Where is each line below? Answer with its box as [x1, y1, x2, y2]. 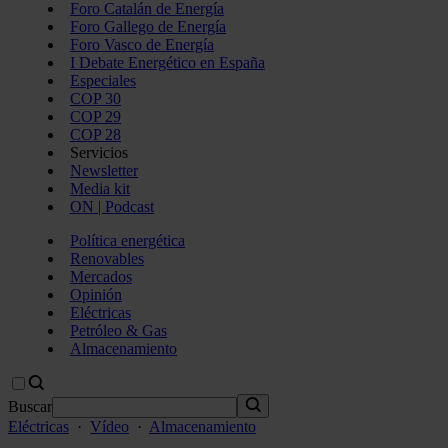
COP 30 [70, 90, 121, 107]
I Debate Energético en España [70, 54, 265, 71]
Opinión [70, 286, 122, 303]
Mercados [70, 268, 132, 285]
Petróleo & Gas [70, 322, 167, 339]
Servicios [70, 144, 128, 161]
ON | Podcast [70, 198, 154, 215]
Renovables [70, 250, 144, 267]
